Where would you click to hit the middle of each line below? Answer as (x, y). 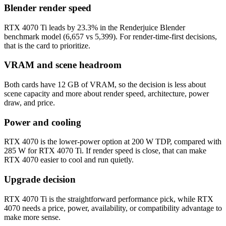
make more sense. (32, 217)
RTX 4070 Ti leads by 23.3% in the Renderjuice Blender (95, 27)
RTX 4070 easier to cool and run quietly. (69, 160)
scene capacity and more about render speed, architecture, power (106, 94)
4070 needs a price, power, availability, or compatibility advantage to (113, 208)
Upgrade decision (40, 180)
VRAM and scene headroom (63, 65)
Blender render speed (48, 8)
